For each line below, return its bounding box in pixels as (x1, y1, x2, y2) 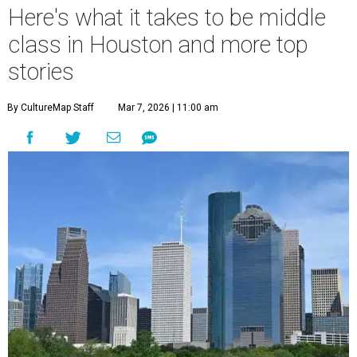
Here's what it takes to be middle (8, 4, 326, 32)
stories (8, 58, 74, 86)
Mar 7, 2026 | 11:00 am (118, 102, 218, 114)
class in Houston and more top (8, 31, 308, 59)
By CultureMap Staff (7, 102, 94, 114)
